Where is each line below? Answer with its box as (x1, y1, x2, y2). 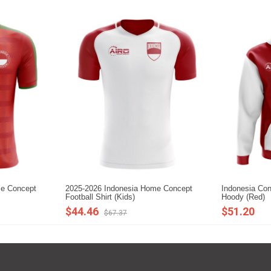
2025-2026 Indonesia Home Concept (65, 184, 192, 194)
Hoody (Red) (221, 192, 265, 202)
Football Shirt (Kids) (65, 192, 135, 202)
